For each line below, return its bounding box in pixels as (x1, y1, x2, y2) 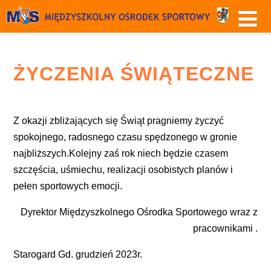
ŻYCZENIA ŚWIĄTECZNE (13, 63, 254, 85)
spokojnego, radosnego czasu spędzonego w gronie (13, 132, 237, 143)
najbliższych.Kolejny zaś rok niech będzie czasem (13, 148, 228, 159)
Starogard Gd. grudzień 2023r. (13, 249, 142, 260)
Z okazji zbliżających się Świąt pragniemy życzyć (13, 116, 224, 126)
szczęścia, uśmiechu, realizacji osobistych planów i (13, 165, 233, 175)
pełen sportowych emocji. (13, 181, 122, 192)
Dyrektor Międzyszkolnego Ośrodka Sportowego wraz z (21, 207, 258, 218)
